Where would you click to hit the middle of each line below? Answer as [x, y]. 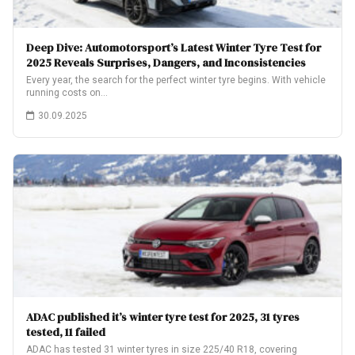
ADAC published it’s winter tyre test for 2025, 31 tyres [163, 317]
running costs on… [67, 93]
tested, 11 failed [66, 332]
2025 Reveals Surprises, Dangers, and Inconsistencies [166, 63]
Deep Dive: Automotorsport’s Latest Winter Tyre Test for [174, 48]
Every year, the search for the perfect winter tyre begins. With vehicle [176, 80]
